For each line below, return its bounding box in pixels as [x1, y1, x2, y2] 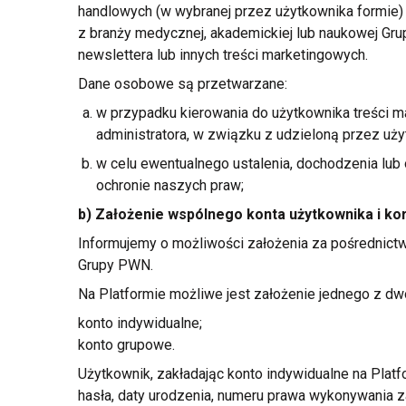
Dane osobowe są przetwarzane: [77, 75, 287, 92]
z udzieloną [264, 126, 339, 143]
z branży [77, 24, 131, 42]
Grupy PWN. [77, 256, 153, 274]
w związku [192, 126, 261, 143]
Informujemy [77, 235, 160, 252]
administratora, [95, 126, 193, 143]
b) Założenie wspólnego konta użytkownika [77, 206, 377, 223]
